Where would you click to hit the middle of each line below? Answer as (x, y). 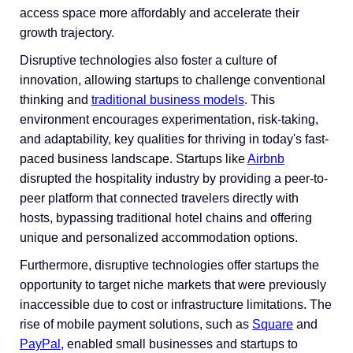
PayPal (40, 344)
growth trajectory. (67, 33)
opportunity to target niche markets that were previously (173, 285)
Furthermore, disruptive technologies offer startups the (169, 265)
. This (260, 100)
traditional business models (168, 100)
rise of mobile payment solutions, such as (136, 324)
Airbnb (266, 159)
